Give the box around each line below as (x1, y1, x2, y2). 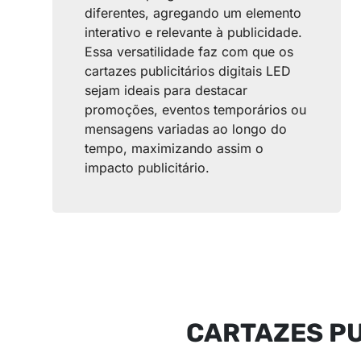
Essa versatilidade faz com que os (85, 44, 294, 60)
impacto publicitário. (85, 160, 210, 176)
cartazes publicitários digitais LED (85, 63, 292, 80)
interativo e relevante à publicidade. (85, 24, 303, 41)
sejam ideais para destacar (85, 82, 248, 99)
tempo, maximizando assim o (85, 140, 264, 157)
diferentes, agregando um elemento (85, 5, 302, 22)
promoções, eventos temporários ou (85, 102, 307, 118)
